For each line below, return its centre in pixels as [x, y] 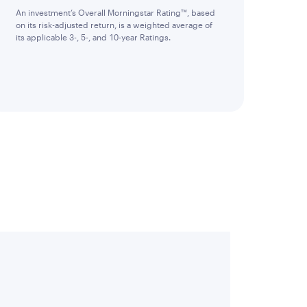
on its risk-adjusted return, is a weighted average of [114, 25]
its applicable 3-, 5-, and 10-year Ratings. [93, 37]
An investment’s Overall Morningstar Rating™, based [115, 12]
